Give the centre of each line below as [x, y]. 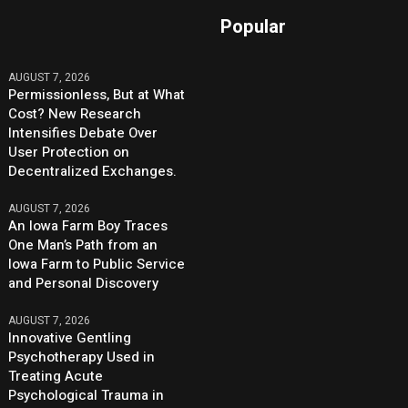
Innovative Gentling [70, 338]
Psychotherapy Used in [82, 357]
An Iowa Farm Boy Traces [88, 226]
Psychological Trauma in [87, 396]
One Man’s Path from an [83, 245]
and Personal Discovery [84, 284]
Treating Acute [56, 377]
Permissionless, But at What [97, 95]
